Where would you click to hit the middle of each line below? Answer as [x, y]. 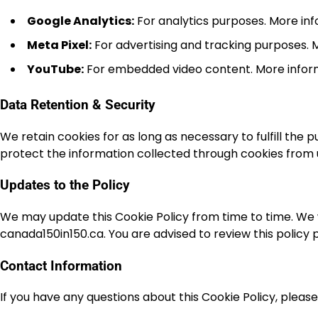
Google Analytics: [81, 21]
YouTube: [55, 70]
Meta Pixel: [59, 45]
